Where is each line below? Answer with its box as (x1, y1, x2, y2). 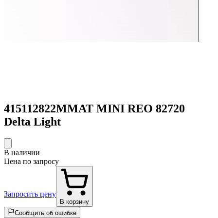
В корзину (60, 198, 89, 205)
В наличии (4, 148, 40, 157)
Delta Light (4, 115, 61, 128)
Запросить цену (4, 189, 56, 198)
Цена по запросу (4, 157, 59, 165)
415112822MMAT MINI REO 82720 (4, 102, 185, 115)
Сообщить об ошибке (15, 209, 76, 217)
